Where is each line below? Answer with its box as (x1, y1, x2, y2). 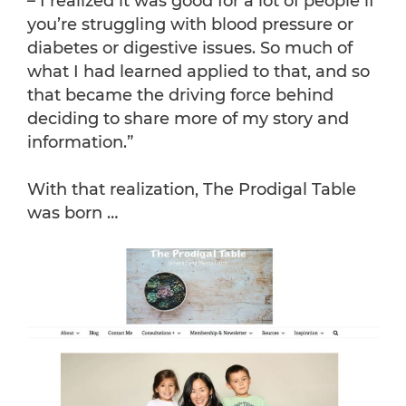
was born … (27, 203, 118, 224)
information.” (27, 132, 133, 153)
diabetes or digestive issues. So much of (27, 38, 353, 59)
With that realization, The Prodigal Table (27, 179, 356, 200)
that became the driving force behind (27, 85, 333, 106)
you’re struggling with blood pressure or (27, 14, 353, 35)
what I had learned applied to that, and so (27, 62, 370, 82)
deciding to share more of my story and (27, 109, 349, 130)
